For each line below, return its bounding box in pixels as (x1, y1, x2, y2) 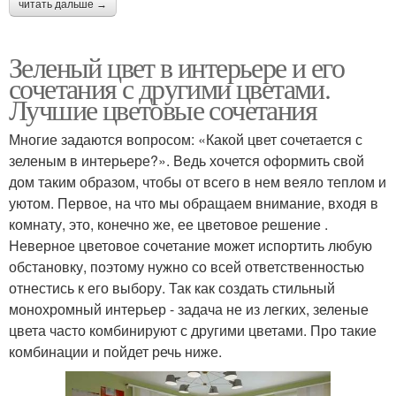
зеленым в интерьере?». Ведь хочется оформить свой (9, 150, 364, 171)
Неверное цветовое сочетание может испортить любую (9, 235, 372, 256)
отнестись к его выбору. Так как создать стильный (9, 278, 335, 299)
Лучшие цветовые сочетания (9, 90, 316, 129)
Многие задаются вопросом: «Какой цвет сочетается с (9, 129, 362, 150)
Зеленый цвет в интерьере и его (9, 48, 344, 87)
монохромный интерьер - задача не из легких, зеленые (9, 299, 369, 320)
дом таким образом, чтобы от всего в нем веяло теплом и (9, 171, 386, 193)
